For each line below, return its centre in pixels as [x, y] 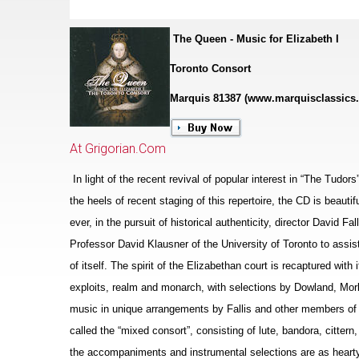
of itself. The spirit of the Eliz [137, 266]
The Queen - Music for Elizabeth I [256, 39]
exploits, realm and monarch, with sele [159, 288]
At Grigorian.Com [118, 149]
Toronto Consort [210, 69]
